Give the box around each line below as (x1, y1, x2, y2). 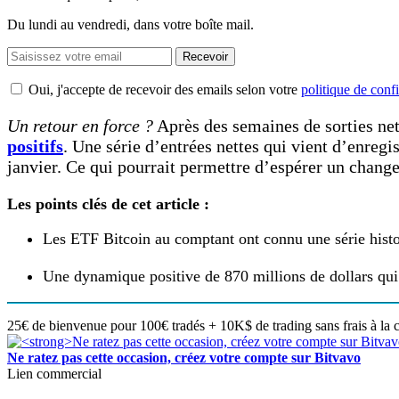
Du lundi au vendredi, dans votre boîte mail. (7, 16, 254, 32)
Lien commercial (7, 365, 102, 381)
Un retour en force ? (7, 115, 153, 135)
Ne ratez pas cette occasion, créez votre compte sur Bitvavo (7, 349, 361, 365)
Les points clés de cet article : (7, 194, 209, 213)
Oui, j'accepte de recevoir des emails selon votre (28, 81, 301, 97)
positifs (7, 135, 63, 156)
